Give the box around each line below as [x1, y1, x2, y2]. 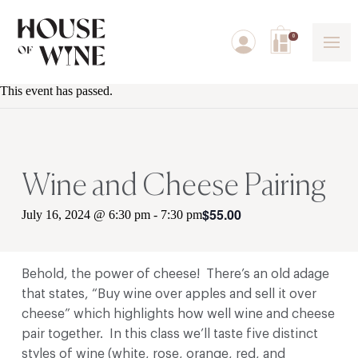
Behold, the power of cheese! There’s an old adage [21, 267, 329, 280]
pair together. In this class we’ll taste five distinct [21, 327, 318, 340]
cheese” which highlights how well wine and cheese [21, 307, 335, 320]
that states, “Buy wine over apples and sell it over [21, 287, 316, 300]
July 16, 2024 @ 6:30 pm [21, 208, 150, 222]
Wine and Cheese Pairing [21, 171, 326, 203]
